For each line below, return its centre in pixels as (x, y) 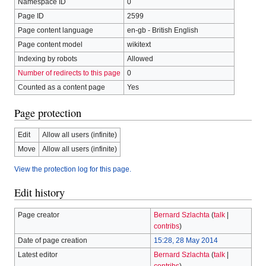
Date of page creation (52, 240)
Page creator (38, 215)
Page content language (55, 31)
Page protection (48, 113)
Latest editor (37, 254)
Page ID (31, 16)
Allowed (140, 59)
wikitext (139, 45)
